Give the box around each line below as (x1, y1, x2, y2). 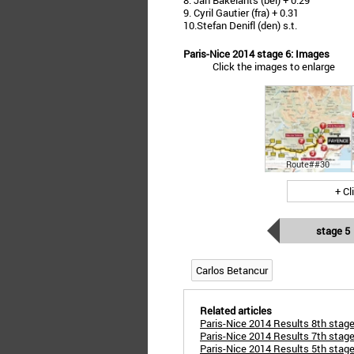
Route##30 (286, 158, 330, 170)
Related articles (200, 303, 272, 318)
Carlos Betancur (196, 263, 268, 277)
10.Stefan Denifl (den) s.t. (183, 18, 297, 32)
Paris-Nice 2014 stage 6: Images (183, 47, 330, 61)
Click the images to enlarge (213, 59, 335, 73)
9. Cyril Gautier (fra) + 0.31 (183, 6, 299, 20)
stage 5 (316, 224, 350, 238)
